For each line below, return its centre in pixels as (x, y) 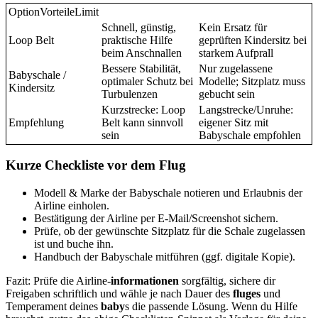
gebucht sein (227, 94)
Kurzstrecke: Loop (143, 109)
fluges (247, 294)
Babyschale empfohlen (250, 135)
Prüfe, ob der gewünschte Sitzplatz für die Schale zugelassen (170, 231)
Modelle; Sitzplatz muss (252, 81)
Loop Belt (31, 40)
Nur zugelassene (236, 68)
